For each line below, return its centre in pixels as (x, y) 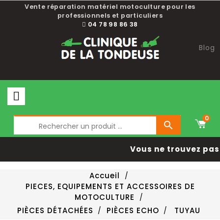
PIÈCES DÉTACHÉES (55, 210)
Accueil (105, 176)
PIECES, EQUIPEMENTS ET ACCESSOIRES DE (110, 186)
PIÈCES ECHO (133, 210)
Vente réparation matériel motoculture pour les (110, 7)
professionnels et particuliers (110, 15)
